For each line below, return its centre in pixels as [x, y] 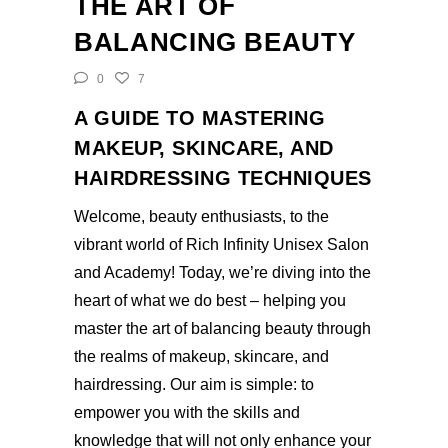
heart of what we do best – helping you [210, 301]
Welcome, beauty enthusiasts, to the [201, 217]
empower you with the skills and [187, 413]
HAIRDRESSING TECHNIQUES [223, 178]
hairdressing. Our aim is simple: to [194, 385]
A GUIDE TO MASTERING [199, 118]
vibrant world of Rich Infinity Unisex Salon [221, 245]
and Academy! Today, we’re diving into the [222, 273]
